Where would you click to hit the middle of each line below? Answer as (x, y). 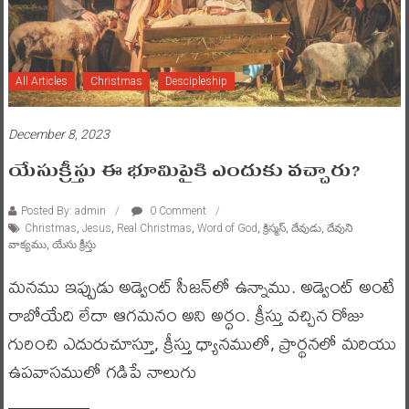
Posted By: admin (63, 211)
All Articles (41, 82)
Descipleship (196, 82)
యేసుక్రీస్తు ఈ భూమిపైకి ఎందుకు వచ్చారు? (186, 171)
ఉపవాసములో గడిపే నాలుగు (102, 372)
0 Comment (176, 211)
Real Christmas (154, 229)
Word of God (227, 229)
